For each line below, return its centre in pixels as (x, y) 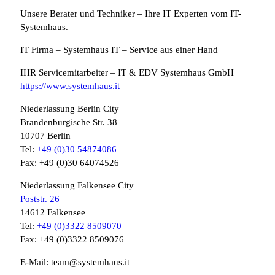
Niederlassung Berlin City (70, 109)
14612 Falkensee (53, 213)
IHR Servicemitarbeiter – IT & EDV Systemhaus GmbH (127, 73)
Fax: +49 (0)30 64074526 (70, 163)
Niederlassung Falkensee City (77, 186)
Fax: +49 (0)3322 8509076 (72, 240)
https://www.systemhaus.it (70, 86)
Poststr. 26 (40, 199)
